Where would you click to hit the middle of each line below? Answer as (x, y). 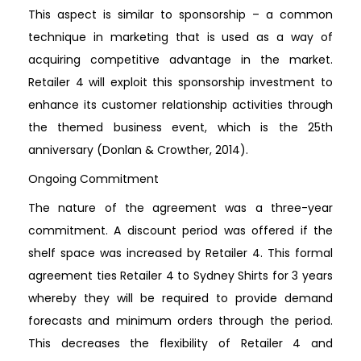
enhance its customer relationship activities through (180, 104)
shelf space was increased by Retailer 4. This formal (180, 253)
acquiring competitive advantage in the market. (180, 59)
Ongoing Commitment (93, 178)
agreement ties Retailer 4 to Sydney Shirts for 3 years (180, 275)
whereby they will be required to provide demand (180, 298)
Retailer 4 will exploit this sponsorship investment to (180, 82)
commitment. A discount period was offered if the (180, 230)
